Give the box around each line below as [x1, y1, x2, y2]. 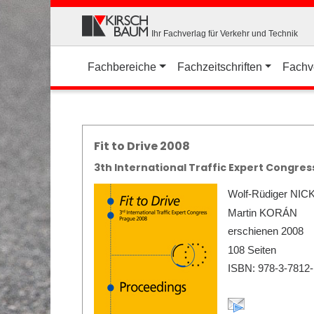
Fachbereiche [88, 60, 156, 73]
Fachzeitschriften [177, 60, 262, 73]
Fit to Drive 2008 [94, 138, 190, 154]
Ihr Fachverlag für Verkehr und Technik [151, 28, 298, 39]
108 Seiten [228, 243, 276, 256]
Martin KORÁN [228, 206, 297, 219]
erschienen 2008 [228, 224, 303, 237]
